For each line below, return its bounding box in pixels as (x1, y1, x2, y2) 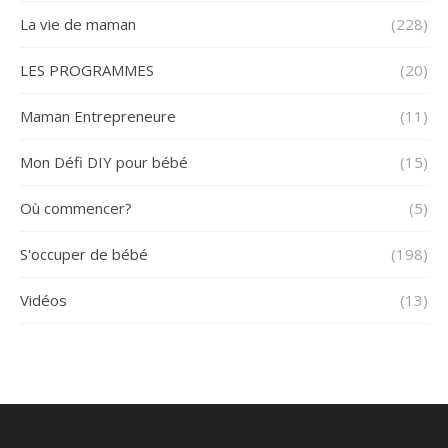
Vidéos (20, 289, 67, 310)
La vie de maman (20, 13, 136, 34)
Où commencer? (20, 197, 132, 218)
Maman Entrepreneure (20, 105, 176, 126)
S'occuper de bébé (20, 243, 148, 264)
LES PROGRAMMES (20, 59, 154, 80)
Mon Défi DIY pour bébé (20, 151, 188, 172)
